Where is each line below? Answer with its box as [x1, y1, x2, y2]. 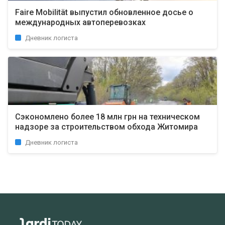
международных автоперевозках [15, 18, 146, 27]
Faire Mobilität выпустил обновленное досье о [15, 8, 193, 17]
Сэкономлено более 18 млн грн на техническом [15, 112, 200, 122]
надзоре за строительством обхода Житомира [15, 122, 198, 132]
